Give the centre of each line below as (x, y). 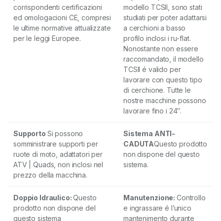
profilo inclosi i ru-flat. (157, 38)
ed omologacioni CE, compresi (62, 17)
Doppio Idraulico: (43, 197)
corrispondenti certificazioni (58, 7)
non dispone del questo (162, 154)
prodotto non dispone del (55, 208)
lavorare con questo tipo (163, 79)
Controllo (191, 197)
